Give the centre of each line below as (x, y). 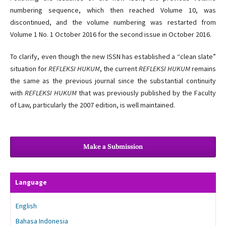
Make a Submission (113, 147)
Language (31, 183)
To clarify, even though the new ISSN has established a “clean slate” (113, 57)
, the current (120, 69)
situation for (29, 69)
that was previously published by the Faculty (147, 93)
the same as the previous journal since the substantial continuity (113, 81)
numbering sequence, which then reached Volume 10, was (113, 10)
